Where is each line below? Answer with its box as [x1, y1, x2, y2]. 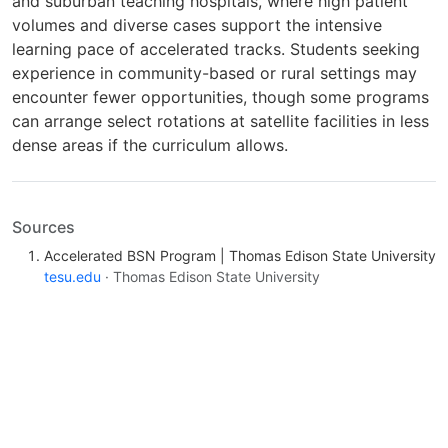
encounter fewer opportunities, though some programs [12, 87, 429, 108]
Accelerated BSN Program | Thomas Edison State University [44, 247, 436, 265]
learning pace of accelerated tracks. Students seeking [12, 39, 420, 60]
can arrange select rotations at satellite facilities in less [12, 111, 429, 132]
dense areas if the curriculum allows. [12, 135, 288, 156]
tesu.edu [44, 268, 101, 286]
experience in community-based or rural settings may [12, 63, 417, 84]
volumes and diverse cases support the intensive [12, 15, 382, 36]
